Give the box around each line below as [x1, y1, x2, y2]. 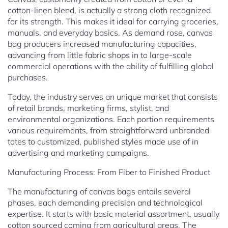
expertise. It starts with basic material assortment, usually [8, 209, 219, 219]
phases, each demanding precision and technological [8, 197, 203, 208]
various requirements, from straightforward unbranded [8, 125, 209, 136]
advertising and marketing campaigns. [8, 148, 149, 158]
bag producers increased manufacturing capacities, [8, 39, 196, 49]
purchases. [8, 72, 48, 83]
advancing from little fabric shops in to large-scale [8, 50, 192, 61]
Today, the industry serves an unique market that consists [8, 92, 218, 102]
